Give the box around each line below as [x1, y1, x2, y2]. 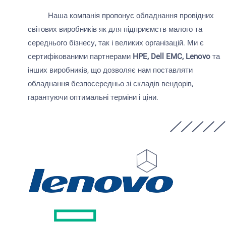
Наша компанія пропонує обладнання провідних [28, 11, 214, 20]
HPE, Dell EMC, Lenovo [133, 52, 210, 61]
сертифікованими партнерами [28, 52, 133, 61]
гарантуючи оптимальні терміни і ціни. [28, 93, 158, 102]
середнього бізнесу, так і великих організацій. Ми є [28, 38, 204, 47]
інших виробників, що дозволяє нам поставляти [28, 66, 193, 75]
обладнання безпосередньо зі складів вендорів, [28, 79, 193, 88]
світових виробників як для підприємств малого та [28, 25, 202, 34]
